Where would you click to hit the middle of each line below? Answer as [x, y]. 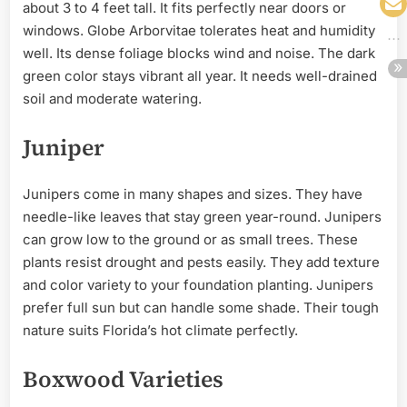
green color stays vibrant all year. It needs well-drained [200, 76]
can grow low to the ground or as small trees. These [190, 240]
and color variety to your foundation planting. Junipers [198, 285]
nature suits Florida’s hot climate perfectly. [160, 331]
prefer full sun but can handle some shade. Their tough [201, 308]
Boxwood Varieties [123, 378]
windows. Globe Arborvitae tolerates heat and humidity [199, 31]
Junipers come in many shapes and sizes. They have [193, 194]
